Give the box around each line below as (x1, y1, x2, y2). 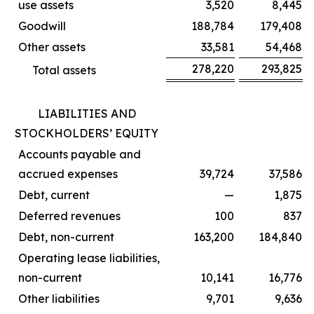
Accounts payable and (18, 147, 141, 161)
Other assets (18, 40, 86, 54)
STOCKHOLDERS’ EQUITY (15, 126, 158, 140)
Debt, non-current (18, 230, 114, 244)
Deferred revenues (18, 209, 121, 223)
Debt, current (18, 188, 90, 202)
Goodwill (18, 19, 66, 33)
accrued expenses (18, 167, 118, 181)
